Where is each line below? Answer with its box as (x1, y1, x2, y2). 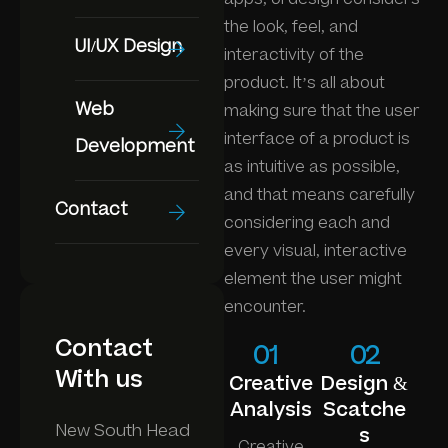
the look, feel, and (224, 16, 358, 38)
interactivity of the (224, 44, 364, 66)
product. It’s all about (224, 72, 385, 94)
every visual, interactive (224, 240, 407, 262)
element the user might (224, 268, 402, 290)
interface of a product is (224, 128, 410, 150)
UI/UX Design (75, 34, 182, 59)
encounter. (224, 296, 306, 318)
